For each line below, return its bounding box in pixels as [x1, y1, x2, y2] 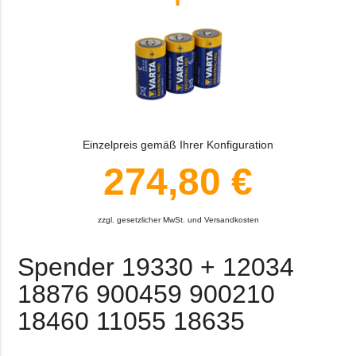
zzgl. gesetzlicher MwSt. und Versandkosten [97, 215, 259, 225]
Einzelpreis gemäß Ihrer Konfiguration [83, 138, 273, 152]
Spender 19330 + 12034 [17, 253, 295, 282]
